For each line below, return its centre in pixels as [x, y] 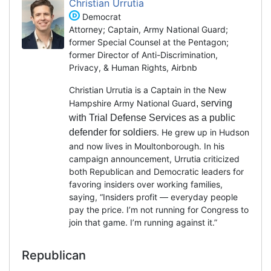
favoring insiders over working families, [146, 184]
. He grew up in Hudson [203, 132]
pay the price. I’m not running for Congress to [159, 209]
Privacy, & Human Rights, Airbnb [133, 67]
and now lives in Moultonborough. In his [147, 146]
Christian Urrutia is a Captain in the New [148, 90]
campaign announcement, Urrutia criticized [154, 158]
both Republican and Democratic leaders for [156, 171]
